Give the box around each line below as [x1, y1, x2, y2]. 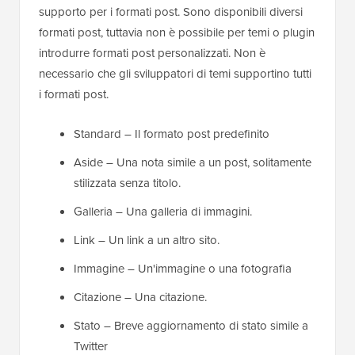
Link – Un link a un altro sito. [74, 231, 219, 249]
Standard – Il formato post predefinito [74, 125, 269, 143]
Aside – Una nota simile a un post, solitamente [74, 154, 311, 171]
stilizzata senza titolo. [74, 174, 181, 192]
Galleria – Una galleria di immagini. [74, 203, 252, 220]
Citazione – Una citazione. [74, 288, 207, 306]
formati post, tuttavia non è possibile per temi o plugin [39, 24, 315, 41]
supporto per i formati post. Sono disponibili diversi [39, 3, 303, 21]
